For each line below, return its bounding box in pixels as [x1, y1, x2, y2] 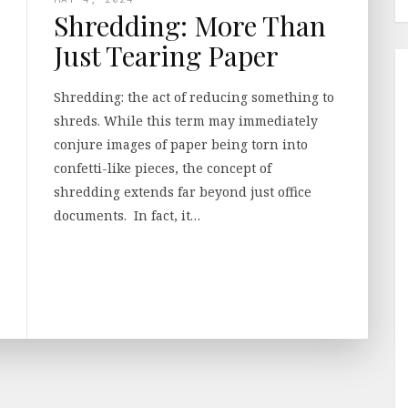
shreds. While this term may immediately [54, 112, 318, 129]
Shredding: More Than [54, 7, 326, 44]
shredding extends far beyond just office [54, 183, 311, 200]
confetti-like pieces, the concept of [54, 159, 271, 177]
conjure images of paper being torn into [54, 136, 308, 153]
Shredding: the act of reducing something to [54, 88, 334, 106]
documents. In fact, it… [54, 207, 200, 224]
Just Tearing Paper [54, 37, 279, 74]
